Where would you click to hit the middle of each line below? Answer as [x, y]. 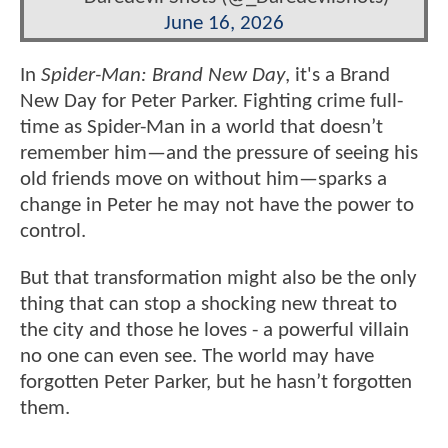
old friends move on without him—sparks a [203, 179]
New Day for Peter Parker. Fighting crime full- [211, 101]
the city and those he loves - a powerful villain [214, 331]
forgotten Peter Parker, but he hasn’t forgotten [216, 383]
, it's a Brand [337, 75]
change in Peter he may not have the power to [217, 205]
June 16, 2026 [224, 23]
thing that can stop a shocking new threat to [208, 305]
